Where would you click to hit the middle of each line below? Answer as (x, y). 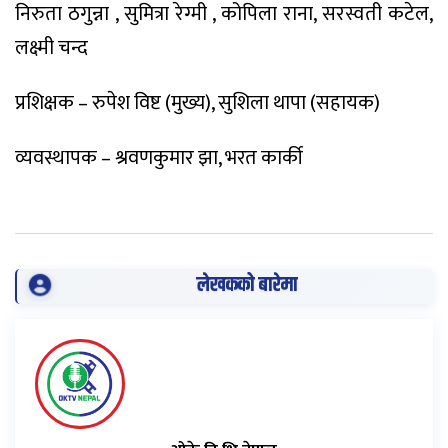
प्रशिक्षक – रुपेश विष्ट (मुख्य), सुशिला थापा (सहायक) (197, 103)
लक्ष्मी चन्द (51, 48)
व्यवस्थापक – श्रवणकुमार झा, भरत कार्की (159, 157)
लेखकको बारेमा (247, 286)
